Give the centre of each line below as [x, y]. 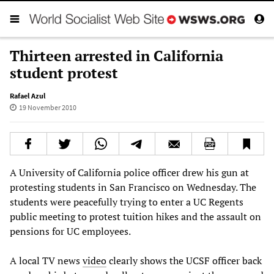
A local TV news [46, 260]
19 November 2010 [47, 107]
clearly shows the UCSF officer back [184, 260]
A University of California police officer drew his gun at [129, 172]
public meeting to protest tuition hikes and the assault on [135, 216]
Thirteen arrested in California [117, 55]
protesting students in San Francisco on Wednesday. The [133, 187]
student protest [64, 72]
